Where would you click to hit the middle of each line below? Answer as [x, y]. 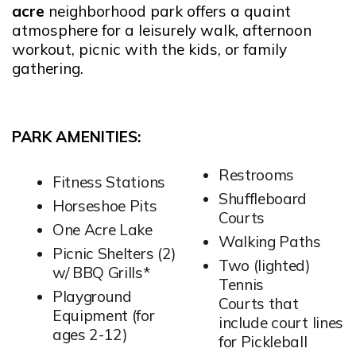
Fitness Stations [109, 182]
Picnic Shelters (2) [114, 253]
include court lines [281, 322]
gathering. [48, 68]
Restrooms [257, 174]
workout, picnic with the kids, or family [149, 49]
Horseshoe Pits [105, 205]
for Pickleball [263, 341]
